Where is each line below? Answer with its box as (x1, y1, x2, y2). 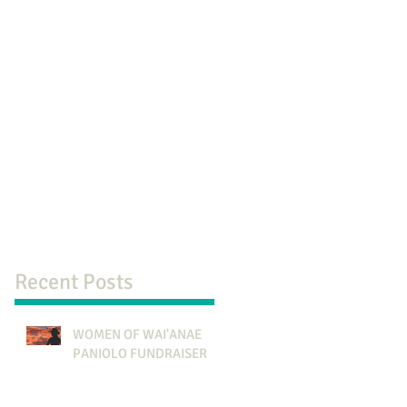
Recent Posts (15, 268, 134, 295)
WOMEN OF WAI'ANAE (73, 326, 202, 342)
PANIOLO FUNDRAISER (73, 345, 207, 362)
